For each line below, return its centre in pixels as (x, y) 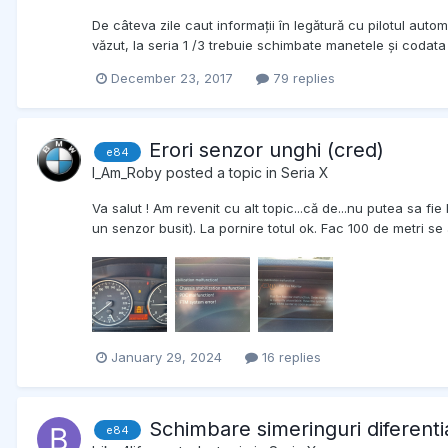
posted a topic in (221, 173)
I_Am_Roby (127, 173)
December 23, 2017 (172, 78)
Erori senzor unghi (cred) (266, 150)
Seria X (305, 173)
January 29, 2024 (166, 356)
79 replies (302, 78)
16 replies (289, 356)
